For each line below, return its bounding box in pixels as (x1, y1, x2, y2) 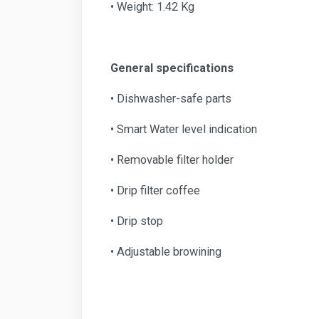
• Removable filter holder (110, 152, 234, 167)
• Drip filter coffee (110, 183, 200, 197)
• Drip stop (110, 214, 163, 228)
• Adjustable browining (110, 244, 221, 258)
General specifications (110, 61, 234, 75)
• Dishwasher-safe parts (110, 91, 231, 105)
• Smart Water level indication (110, 122, 260, 136)
